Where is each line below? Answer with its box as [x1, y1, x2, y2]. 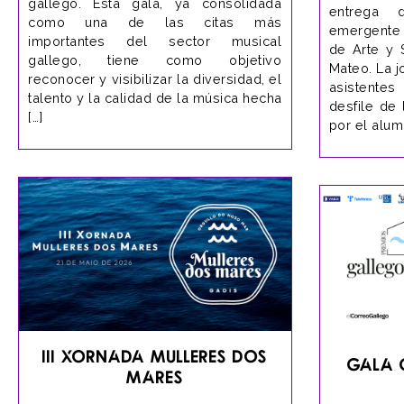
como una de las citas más [28, 14, 282, 30]
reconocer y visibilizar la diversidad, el [28, 71, 282, 87]
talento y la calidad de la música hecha [28, 90, 282, 106]
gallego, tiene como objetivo [28, 52, 281, 68]
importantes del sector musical [28, 33, 281, 49]
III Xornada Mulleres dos [41, 344, 268, 366]
